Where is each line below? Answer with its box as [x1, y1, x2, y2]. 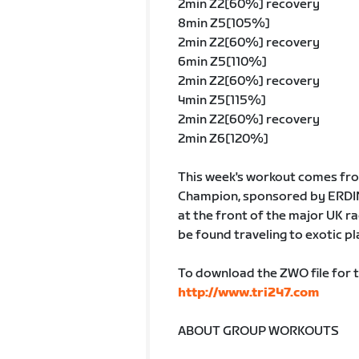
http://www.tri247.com [177, 285, 319, 301]
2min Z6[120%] [177, 131, 268, 147]
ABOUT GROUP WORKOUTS [177, 324, 339, 339]
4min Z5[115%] [177, 93, 266, 108]
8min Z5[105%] [177, 16, 270, 31]
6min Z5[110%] [177, 54, 267, 70]
